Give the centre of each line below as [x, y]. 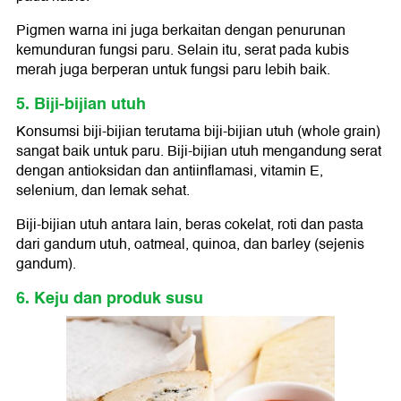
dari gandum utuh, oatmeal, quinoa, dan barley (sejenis [190, 244]
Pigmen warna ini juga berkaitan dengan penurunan [181, 30]
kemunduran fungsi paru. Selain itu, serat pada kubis [183, 50]
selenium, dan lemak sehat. [103, 190]
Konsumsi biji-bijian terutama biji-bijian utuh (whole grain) [198, 131]
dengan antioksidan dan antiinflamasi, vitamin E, [170, 171]
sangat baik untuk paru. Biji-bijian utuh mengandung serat [199, 151]
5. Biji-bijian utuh [81, 103]
